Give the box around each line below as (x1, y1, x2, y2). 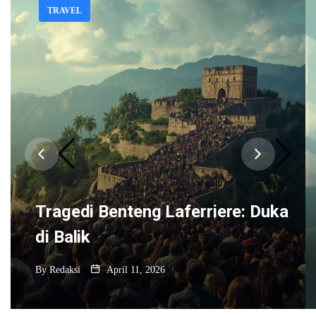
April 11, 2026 (104, 264, 165, 275)
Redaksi (49, 264, 80, 275)
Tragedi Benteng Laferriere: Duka (35, 201, 288, 221)
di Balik (35, 226, 91, 247)
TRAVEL (47, 5, 82, 16)
